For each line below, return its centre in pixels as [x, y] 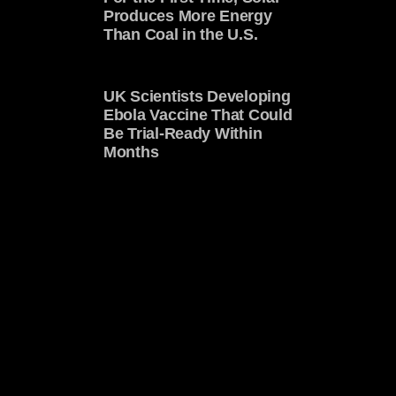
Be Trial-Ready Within [183, 133]
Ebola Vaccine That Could [198, 114]
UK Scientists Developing [197, 96]
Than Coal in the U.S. [181, 35]
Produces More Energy [188, 16]
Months [131, 152]
